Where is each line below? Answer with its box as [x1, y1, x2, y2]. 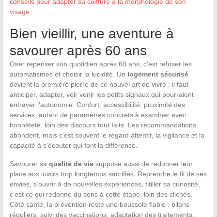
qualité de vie [48, 159, 93, 168]
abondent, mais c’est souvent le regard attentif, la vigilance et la [9, 131, 204, 139]
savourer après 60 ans [9, 43, 147, 58]
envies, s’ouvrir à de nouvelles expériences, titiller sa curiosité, [9, 180, 200, 188]
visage [9, 7, 30, 15]
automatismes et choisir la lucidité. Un [9, 70, 127, 78]
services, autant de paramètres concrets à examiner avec [9, 110, 186, 119]
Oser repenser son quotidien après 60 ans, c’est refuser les [9, 60, 192, 68]
